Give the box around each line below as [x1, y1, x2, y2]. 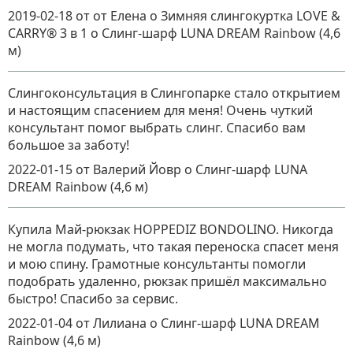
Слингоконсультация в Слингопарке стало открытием [8, 84, 340, 102]
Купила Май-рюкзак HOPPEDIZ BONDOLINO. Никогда [8, 221, 333, 239]
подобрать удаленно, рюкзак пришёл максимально [8, 273, 327, 291]
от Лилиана [76, 314, 150, 333]
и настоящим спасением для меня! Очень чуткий [8, 102, 313, 120]
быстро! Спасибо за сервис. [8, 290, 178, 308]
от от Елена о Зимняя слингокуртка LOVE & [76, 7, 340, 25]
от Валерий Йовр [76, 161, 184, 179]
